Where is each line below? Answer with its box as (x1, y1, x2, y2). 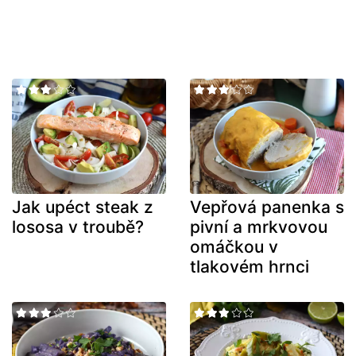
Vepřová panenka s (190, 197, 344, 218)
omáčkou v (190, 237, 278, 257)
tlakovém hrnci (190, 257, 309, 277)
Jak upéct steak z (12, 197, 153, 218)
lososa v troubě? (12, 217, 144, 238)
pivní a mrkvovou (190, 217, 327, 238)
